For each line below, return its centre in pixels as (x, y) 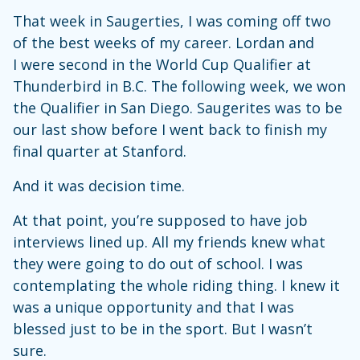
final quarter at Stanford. (100, 151)
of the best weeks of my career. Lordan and (164, 43)
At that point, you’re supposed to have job (160, 220)
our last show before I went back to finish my (170, 129)
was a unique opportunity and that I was (153, 307)
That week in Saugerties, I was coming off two (172, 21)
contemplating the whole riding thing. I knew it (176, 285)
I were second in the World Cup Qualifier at (162, 64)
